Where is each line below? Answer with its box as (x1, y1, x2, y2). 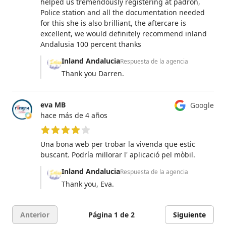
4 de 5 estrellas (40, 134, 91, 144)
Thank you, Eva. (62, 179, 114, 189)
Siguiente (173, 209, 206, 219)
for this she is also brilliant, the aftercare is (40, 18, 186, 28)
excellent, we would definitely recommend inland (40, 28, 207, 38)
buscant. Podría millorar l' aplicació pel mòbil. (40, 149, 195, 159)
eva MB (40, 99, 66, 109)
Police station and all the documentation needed (40, 7, 205, 17)
